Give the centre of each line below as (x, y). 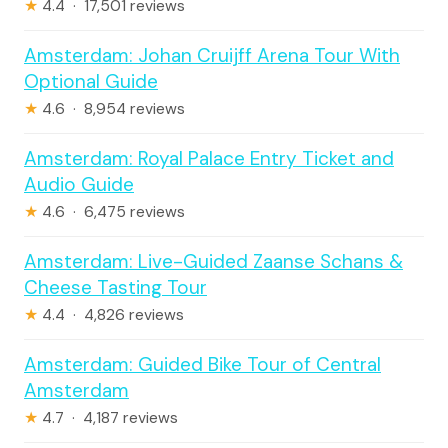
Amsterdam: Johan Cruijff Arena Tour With (212, 55)
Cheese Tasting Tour (115, 287)
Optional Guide (91, 81)
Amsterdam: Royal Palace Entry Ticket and (209, 158)
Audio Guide (79, 184)
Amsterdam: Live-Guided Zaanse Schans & (213, 261)
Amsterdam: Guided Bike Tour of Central (202, 364)
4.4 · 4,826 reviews (111, 315)
